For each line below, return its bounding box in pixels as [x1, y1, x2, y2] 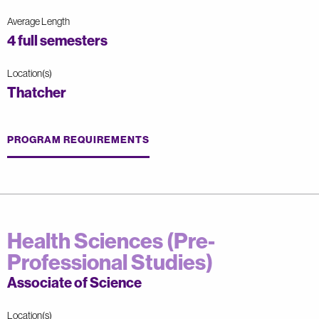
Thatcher [7, 83, 66, 101]
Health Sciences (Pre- [7, 226, 215, 254]
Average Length [7, 14, 70, 28]
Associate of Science [7, 273, 142, 291]
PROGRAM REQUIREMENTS [7, 132, 150, 146]
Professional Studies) [7, 248, 213, 276]
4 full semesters [7, 31, 108, 49]
